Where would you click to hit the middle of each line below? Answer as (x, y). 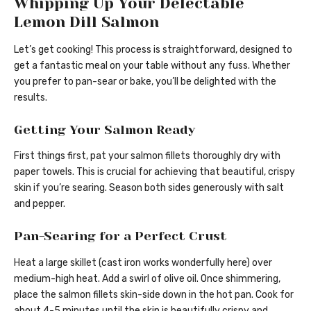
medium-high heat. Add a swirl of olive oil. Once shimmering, (147, 278)
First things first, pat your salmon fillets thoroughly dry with (147, 156)
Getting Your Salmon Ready (104, 129)
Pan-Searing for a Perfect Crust (120, 236)
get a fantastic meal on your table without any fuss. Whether (152, 65)
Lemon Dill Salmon (86, 22)
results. (31, 97)
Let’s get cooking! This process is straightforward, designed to (153, 49)
